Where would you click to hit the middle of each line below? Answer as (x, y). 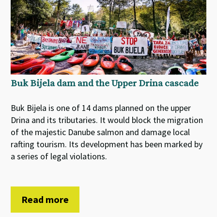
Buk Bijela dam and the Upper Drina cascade (105, 83)
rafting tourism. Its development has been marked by (107, 144)
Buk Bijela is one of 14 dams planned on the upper (101, 108)
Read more (45, 199)
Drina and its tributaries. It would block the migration (107, 120)
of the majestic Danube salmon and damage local (101, 132)
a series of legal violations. (59, 156)
